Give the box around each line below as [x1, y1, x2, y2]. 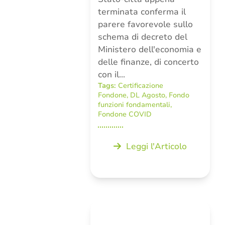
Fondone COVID [97, 109, 152, 119]
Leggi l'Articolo [126, 141, 187, 152]
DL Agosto [130, 90, 165, 100]
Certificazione [118, 81, 163, 90]
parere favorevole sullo [97, 19, 193, 30]
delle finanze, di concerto [97, 56, 199, 68]
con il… [97, 69, 125, 80]
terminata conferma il [97, 6, 186, 18]
